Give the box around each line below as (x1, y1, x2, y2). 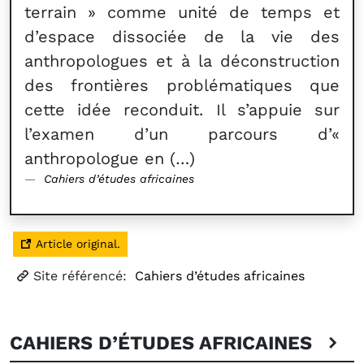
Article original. (32, 237, 120, 250)
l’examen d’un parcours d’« (24, 124, 340, 144)
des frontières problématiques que (24, 76, 340, 95)
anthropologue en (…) (24, 149, 195, 168)
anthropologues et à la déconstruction (24, 51, 340, 71)
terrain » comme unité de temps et (24, 2, 340, 22)
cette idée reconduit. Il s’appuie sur (24, 100, 340, 119)
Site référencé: (29, 268, 131, 284)
